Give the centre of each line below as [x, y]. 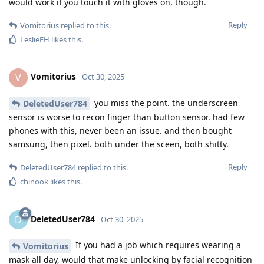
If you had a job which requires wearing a [157, 245]
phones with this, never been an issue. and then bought [120, 131]
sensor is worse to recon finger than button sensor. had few [127, 117]
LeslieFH [35, 39]
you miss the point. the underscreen [165, 103]
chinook [34, 182]
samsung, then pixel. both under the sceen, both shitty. [119, 144]
